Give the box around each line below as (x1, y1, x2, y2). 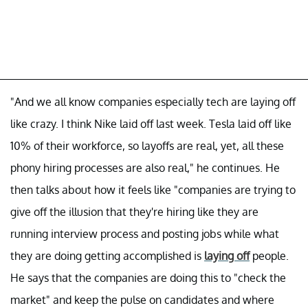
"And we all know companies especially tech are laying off (10, 94, 296, 109)
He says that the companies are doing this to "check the (10, 270, 286, 285)
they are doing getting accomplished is (10, 248, 204, 263)
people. (250, 248, 289, 263)
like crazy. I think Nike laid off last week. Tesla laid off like (10, 116, 291, 131)
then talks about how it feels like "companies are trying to (10, 182, 296, 197)
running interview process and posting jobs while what (10, 226, 279, 241)
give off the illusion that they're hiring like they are (10, 204, 258, 219)
